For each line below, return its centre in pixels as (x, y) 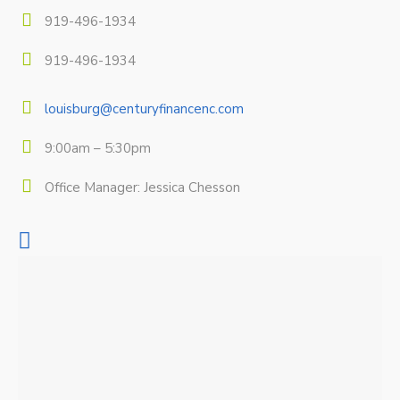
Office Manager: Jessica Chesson (142, 187)
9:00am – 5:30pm (98, 148)
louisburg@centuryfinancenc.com (144, 109)
